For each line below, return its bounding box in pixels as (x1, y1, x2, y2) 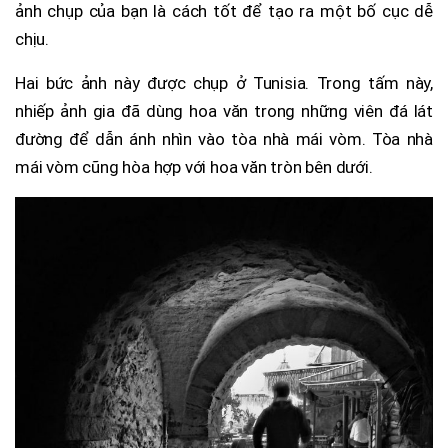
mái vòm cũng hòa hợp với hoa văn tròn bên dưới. (15, 157, 373, 178)
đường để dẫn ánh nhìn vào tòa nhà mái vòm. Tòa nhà (15, 129, 433, 150)
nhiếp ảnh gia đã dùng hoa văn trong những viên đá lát (15, 101, 433, 122)
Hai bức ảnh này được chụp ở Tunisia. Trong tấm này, (15, 73, 433, 94)
